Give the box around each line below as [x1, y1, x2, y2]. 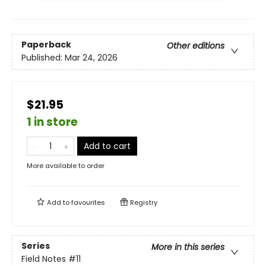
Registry [128, 197, 157, 207]
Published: [21, 52, 65, 64]
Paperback [21, 39, 71, 51]
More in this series [151, 241, 224, 254]
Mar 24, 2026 [65, 52, 118, 64]
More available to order [27, 160, 104, 170]
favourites [71, 197, 105, 207]
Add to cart [84, 140, 131, 152]
